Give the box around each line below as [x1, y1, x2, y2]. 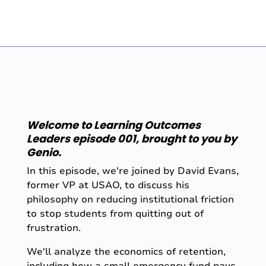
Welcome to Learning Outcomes [26, 118, 201, 133]
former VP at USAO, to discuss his [26, 179, 189, 192]
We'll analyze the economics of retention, [26, 245, 226, 259]
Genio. [26, 145, 61, 160]
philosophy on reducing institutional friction [26, 193, 234, 207]
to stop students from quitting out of [26, 207, 204, 221]
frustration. [26, 221, 81, 235]
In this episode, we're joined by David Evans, [26, 164, 239, 178]
